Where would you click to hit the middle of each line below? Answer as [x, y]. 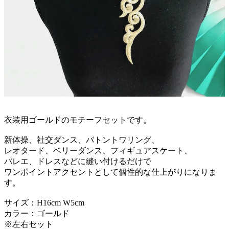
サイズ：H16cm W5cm [44, 202]
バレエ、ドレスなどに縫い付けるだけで [78, 161]
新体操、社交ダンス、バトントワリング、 [82, 140]
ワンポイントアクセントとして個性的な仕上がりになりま [110, 172]
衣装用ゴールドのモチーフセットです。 [78, 120]
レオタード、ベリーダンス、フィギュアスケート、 [98, 150]
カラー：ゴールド [37, 213]
